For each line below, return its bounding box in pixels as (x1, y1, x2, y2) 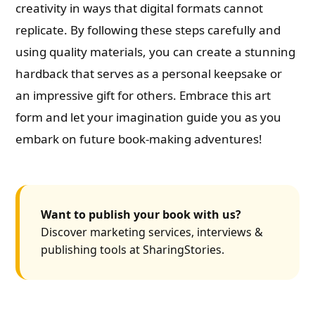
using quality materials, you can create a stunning (15, 44, 296, 60)
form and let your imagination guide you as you (15, 109, 282, 125)
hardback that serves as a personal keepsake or (15, 65, 283, 82)
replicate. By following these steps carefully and (15, 22, 281, 38)
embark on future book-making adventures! (15, 131, 263, 147)
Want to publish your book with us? (41, 207, 242, 222)
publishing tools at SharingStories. (41, 242, 225, 257)
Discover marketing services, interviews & (41, 224, 264, 240)
